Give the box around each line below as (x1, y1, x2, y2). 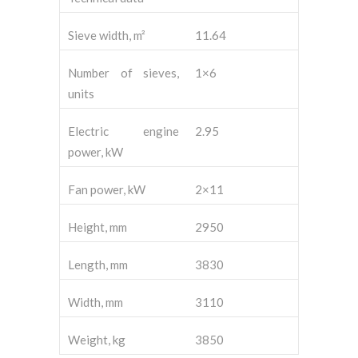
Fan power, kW (68, 182, 145, 197)
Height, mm (68, 220, 127, 235)
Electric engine (68, 124, 179, 139)
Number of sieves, (68, 66, 179, 81)
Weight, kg (68, 332, 125, 348)
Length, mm (68, 257, 128, 272)
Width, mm (68, 295, 123, 310)
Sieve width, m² (68, 28, 145, 43)
